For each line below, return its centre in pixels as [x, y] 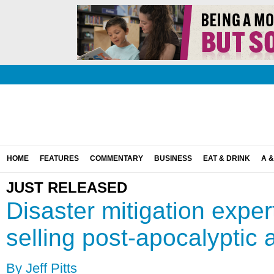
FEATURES [59, 158]
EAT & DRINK [227, 158]
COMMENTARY [117, 158]
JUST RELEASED [67, 188]
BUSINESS [173, 158]
